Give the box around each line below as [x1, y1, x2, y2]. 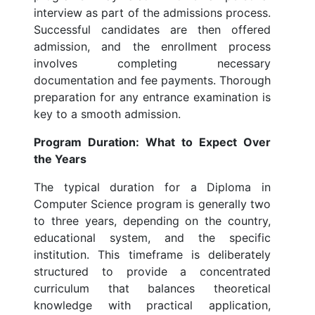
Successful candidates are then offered [34, 22, 271, 37]
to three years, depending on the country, [34, 214, 271, 229]
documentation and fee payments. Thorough [34, 73, 271, 88]
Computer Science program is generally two [34, 197, 271, 212]
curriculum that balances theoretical [34, 281, 271, 296]
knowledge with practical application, [34, 298, 271, 313]
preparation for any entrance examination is [34, 90, 271, 105]
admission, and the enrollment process [34, 39, 271, 54]
